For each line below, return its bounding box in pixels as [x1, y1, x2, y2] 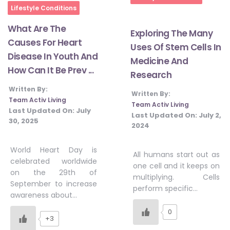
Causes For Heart [8, 36, 82, 49]
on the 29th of [10, 167, 97, 178]
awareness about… [10, 190, 77, 201]
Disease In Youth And [8, 50, 98, 63]
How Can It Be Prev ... [8, 64, 93, 77]
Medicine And [130, 54, 188, 67]
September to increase [10, 179, 97, 189]
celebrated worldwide [10, 156, 97, 167]
